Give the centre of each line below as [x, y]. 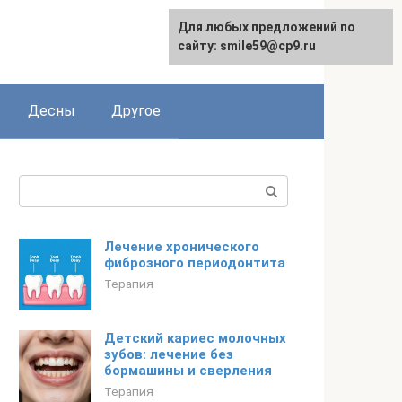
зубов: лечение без [169, 354]
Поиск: [42, 185]
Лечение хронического [182, 247]
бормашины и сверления [188, 371]
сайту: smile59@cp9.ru [247, 46]
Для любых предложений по [267, 27]
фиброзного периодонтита [195, 263]
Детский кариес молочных [195, 338]
